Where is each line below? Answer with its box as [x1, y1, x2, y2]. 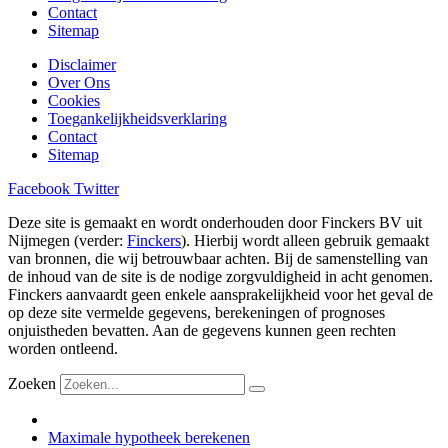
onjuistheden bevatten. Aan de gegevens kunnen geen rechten [8, 322, 396, 340]
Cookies [48, 92, 100, 110]
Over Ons [48, 74, 110, 92]
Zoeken [8, 375, 56, 393]
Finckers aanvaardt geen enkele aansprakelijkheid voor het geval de [8, 286, 433, 304]
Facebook [8, 180, 70, 198]
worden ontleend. [8, 340, 118, 358]
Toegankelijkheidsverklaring [48, 110, 227, 128]
